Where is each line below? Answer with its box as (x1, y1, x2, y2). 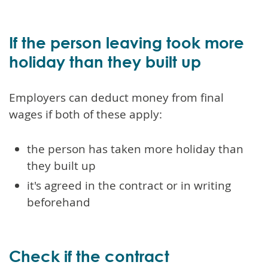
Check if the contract (9, 246, 169, 266)
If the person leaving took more (9, 32, 244, 52)
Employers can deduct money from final (9, 89, 224, 105)
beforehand (27, 194, 90, 210)
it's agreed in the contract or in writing (27, 177, 231, 193)
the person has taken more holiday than (27, 141, 243, 157)
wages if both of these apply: (9, 106, 162, 122)
